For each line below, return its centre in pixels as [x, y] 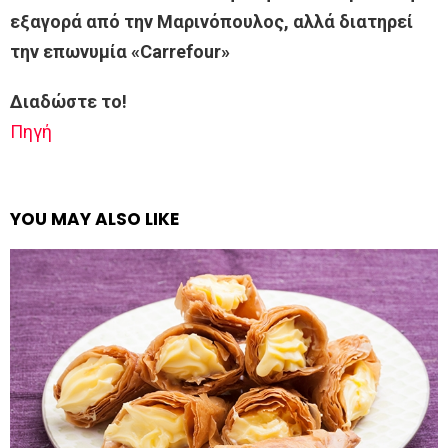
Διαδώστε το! [68, 102]
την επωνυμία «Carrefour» [120, 52]
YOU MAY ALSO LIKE [94, 219]
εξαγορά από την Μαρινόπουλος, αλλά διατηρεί [211, 22]
